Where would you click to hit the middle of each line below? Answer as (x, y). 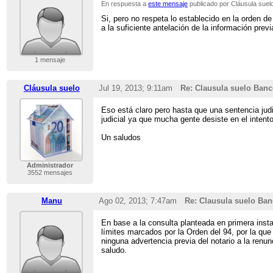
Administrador (50, 165)
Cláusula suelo (51, 88)
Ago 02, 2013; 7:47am (137, 201)
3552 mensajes (50, 173)
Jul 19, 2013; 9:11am (135, 88)
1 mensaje (50, 60)
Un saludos (121, 138)
